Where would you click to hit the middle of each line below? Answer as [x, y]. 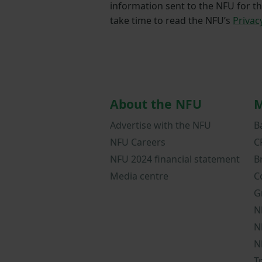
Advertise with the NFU [161, 125]
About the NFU [156, 104]
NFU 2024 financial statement [175, 159]
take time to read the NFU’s [171, 21]
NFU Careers [138, 142]
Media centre [139, 176]
